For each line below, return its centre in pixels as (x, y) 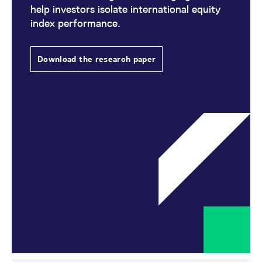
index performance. (75, 23)
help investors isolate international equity (125, 9)
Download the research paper (97, 59)
